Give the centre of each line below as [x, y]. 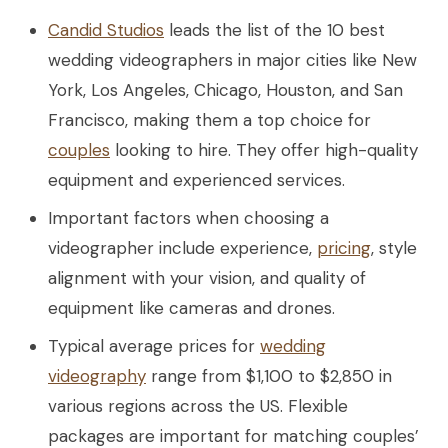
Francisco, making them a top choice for [209, 119]
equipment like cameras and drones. [191, 307]
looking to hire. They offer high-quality [264, 149]
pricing [344, 247]
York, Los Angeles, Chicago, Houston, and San [225, 89]
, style [394, 247]
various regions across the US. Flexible [198, 405]
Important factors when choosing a [188, 217]
